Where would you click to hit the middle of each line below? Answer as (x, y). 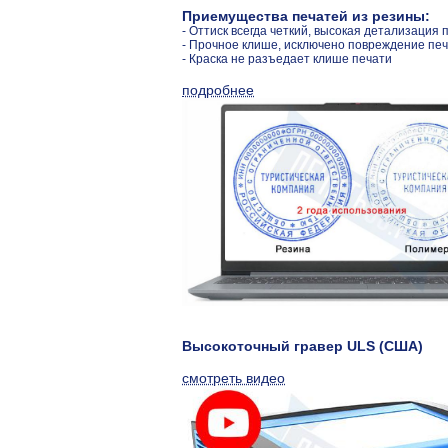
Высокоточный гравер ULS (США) (302, 345)
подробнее (218, 90)
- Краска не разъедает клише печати (287, 59)
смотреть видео (233, 377)
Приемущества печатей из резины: (306, 16)
